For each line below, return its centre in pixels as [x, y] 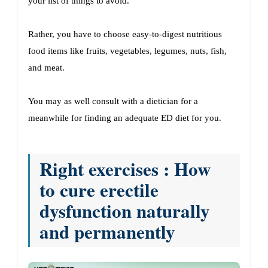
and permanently [107, 231]
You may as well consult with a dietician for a [113, 101]
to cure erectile [99, 189]
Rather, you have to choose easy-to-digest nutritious [125, 34]
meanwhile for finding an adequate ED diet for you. [125, 118]
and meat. [46, 67]
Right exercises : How [125, 168]
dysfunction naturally [125, 210]
